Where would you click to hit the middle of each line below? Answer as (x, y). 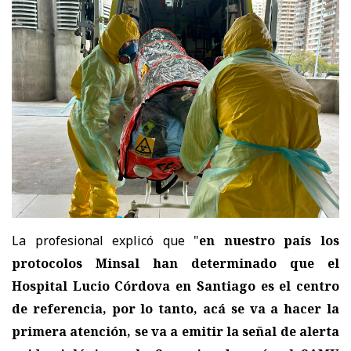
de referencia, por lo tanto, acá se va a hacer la (175, 308)
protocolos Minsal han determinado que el (175, 263)
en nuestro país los (270, 240)
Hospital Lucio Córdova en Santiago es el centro (175, 286)
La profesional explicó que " (106, 240)
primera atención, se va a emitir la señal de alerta (175, 331)
